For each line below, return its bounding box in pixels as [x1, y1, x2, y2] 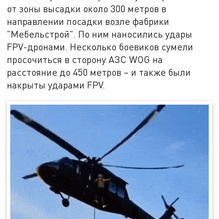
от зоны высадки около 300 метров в [7, 2, 167, 14]
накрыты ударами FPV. [7, 79, 106, 90]
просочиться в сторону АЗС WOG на [7, 53, 163, 65]
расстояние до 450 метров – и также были [7, 66, 191, 78]
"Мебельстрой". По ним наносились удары [7, 28, 193, 40]
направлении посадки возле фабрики [7, 15, 170, 27]
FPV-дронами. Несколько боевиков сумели [7, 41, 194, 52]
